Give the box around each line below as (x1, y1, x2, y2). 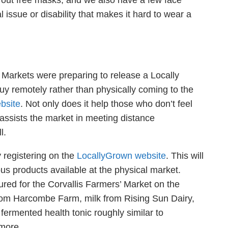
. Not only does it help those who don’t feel (20, 99, 192, 109)
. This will (166, 151, 204, 161)
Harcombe (13, 193, 55, 204)
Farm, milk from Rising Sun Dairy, (55, 193, 194, 204)
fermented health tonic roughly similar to (1, 208, 163, 218)
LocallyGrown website (77, 151, 166, 161)
